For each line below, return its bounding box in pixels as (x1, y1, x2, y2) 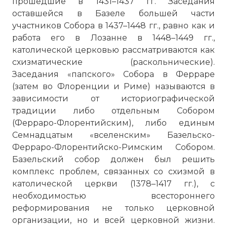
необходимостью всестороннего (12, 191, 215, 201)
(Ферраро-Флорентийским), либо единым (12, 118, 215, 128)
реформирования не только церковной (12, 203, 215, 213)
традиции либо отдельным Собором (12, 106, 215, 116)
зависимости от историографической (12, 94, 215, 103)
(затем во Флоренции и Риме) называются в (12, 82, 215, 91)
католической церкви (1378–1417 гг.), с (12, 179, 215, 188)
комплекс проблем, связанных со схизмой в (12, 167, 215, 176)
